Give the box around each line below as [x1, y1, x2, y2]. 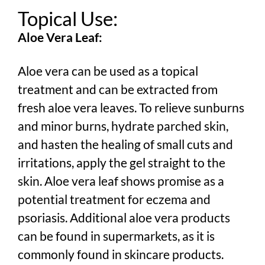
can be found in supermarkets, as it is [18, 228, 215, 243]
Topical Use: [18, 6, 118, 30]
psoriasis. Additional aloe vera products [18, 209, 230, 225]
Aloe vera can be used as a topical [18, 63, 198, 78]
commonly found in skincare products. [18, 246, 224, 261]
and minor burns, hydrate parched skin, [18, 118, 228, 133]
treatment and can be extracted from [18, 81, 218, 96]
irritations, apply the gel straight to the [18, 154, 225, 170]
